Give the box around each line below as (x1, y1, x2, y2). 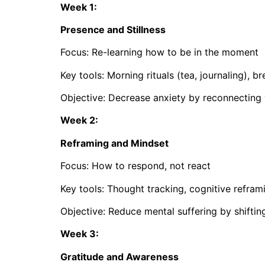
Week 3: (60, 228, 101, 240)
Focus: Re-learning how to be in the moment (60, 46, 258, 59)
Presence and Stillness (60, 23, 166, 35)
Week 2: (60, 114, 101, 127)
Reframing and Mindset (60, 137, 169, 149)
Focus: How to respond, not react (60, 160, 211, 172)
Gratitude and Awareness (60, 250, 179, 263)
